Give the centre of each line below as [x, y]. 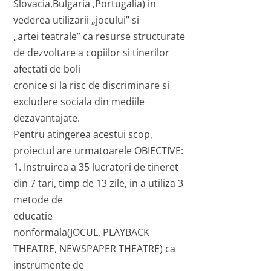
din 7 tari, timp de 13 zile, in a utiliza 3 [99, 184]
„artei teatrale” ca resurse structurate [100, 37]
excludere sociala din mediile [79, 102]
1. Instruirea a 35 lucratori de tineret [96, 167]
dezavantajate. [47, 118]
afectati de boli [47, 69]
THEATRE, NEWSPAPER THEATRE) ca [95, 249]
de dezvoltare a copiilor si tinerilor [92, 53]
